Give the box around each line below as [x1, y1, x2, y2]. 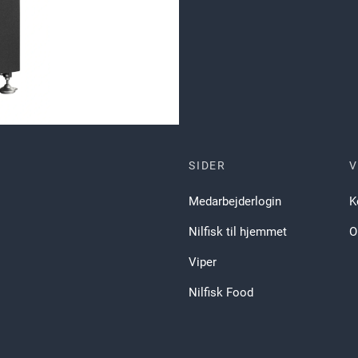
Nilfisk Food [189, 285, 253, 300]
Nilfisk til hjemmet [189, 225, 287, 240]
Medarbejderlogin [189, 194, 281, 209]
